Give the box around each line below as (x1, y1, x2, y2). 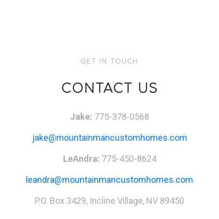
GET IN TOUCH (81, 56, 138, 66)
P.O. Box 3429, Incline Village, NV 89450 (35, 196, 184, 206)
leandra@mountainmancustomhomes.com (26, 175, 193, 185)
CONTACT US (61, 77, 158, 97)
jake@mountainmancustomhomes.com (32, 132, 187, 143)
